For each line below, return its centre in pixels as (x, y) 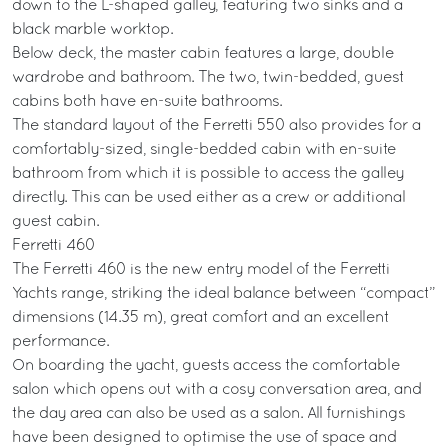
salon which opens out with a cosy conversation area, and (217, 390)
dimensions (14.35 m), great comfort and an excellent (200, 318)
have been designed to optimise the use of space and (204, 438)
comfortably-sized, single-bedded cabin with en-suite (204, 150)
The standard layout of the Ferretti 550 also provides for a (216, 126)
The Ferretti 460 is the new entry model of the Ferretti (201, 270)
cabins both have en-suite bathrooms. (147, 102)
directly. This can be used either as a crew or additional (208, 198)
